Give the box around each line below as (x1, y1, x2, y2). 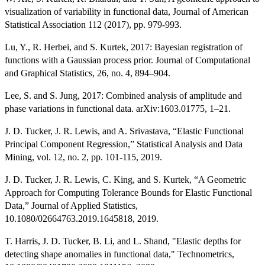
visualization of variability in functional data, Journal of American (5, 7, 248, 17)
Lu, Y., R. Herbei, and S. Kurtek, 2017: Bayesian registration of (5, 42, 243, 53)
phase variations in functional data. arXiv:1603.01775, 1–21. (5, 104, 231, 114)
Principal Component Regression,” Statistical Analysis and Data (5, 139, 243, 150)
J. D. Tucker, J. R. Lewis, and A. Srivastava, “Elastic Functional (5, 126, 244, 137)
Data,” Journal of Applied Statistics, (5, 201, 138, 211)
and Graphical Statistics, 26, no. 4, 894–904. (5, 68, 170, 79)
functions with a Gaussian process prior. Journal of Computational (5, 55, 250, 66)
